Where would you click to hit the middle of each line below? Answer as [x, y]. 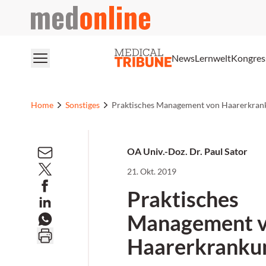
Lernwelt [213, 58]
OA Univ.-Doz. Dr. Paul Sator [187, 151]
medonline [52, 12]
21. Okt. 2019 [152, 171]
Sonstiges [83, 105]
